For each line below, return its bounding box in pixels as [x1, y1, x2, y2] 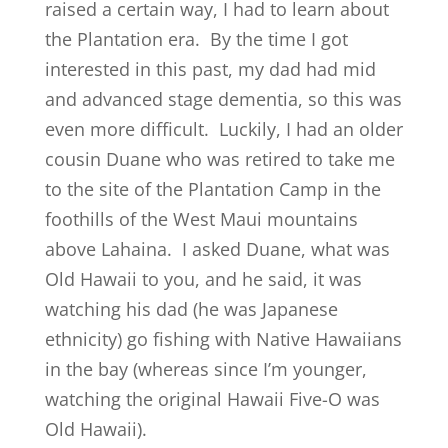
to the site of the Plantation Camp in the [44, 177, 381, 202]
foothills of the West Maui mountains [44, 207, 358, 232]
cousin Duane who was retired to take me [44, 147, 395, 172]
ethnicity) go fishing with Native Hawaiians [44, 327, 402, 352]
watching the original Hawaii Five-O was [44, 387, 380, 412]
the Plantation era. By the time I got [44, 27, 348, 52]
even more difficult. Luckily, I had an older [44, 117, 403, 142]
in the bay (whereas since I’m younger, [44, 357, 367, 382]
